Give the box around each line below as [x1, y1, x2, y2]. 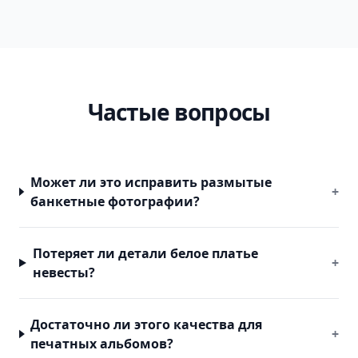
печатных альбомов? [30, 335, 174, 352]
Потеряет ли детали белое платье [32, 245, 258, 262]
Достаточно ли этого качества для [30, 316, 263, 333]
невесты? [32, 264, 95, 281]
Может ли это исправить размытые [30, 173, 272, 191]
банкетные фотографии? [30, 193, 200, 210]
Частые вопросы [87, 97, 271, 127]
